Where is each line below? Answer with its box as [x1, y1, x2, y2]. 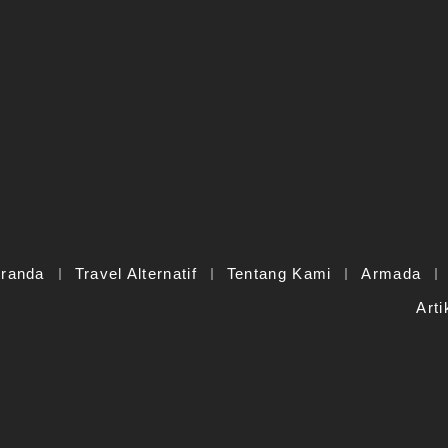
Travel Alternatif [74, 265, 197, 283]
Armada [361, 265, 422, 283]
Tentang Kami [226, 265, 332, 283]
